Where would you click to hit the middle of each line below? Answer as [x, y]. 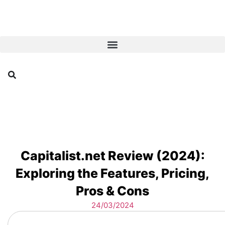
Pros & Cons [113, 191]
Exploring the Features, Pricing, [113, 173]
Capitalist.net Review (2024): [113, 156]
